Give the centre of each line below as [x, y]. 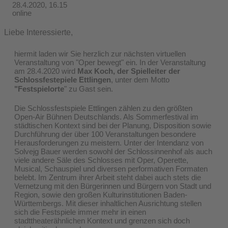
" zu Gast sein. [89, 89]
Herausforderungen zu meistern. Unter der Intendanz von [109, 142]
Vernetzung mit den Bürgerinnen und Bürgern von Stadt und [113, 186]
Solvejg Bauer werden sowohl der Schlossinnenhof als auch [113, 151]
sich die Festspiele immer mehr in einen [80, 212]
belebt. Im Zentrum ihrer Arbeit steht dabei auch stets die [108, 177]
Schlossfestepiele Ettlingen [63, 79]
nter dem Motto [144, 80]
